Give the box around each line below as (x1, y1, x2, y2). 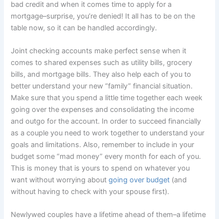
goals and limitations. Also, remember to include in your (11, 140, 195, 150)
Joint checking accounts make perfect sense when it (11, 46, 187, 56)
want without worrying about (11, 175, 109, 185)
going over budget (109, 175, 170, 185)
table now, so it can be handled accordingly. (11, 23, 157, 32)
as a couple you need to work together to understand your (11, 129, 205, 138)
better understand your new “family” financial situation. (11, 82, 193, 91)
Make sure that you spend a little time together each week (11, 93, 203, 103)
